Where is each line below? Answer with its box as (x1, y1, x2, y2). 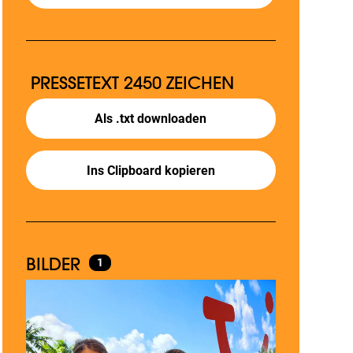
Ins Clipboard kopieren (86, 162, 215, 178)
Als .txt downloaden (95, 111, 207, 127)
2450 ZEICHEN (123, 72, 234, 95)
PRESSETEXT (25, 72, 124, 95)
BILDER (25, 253, 85, 276)
